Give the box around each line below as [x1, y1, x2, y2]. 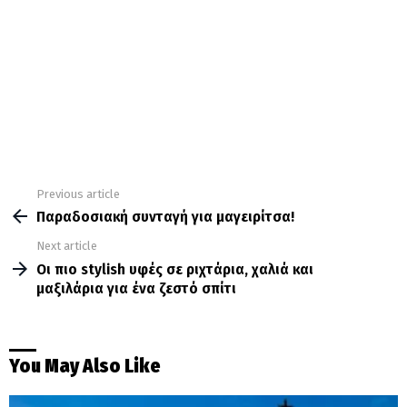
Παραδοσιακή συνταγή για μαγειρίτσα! [36, 207, 294, 227]
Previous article [36, 186, 120, 201]
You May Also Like [9, 354, 161, 379]
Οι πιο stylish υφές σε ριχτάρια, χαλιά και [36, 259, 313, 279]
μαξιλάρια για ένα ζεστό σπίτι [36, 278, 236, 298]
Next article [36, 239, 97, 253]
